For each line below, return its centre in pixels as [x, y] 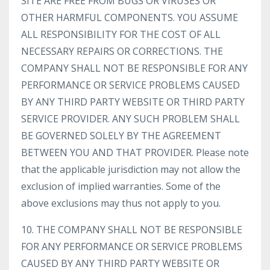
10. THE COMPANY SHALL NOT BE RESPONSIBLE [132, 230]
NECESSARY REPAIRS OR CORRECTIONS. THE [122, 51]
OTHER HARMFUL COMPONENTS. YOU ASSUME [130, 17]
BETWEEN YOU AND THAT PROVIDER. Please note [135, 152]
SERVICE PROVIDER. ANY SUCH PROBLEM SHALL [130, 119]
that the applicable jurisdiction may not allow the [131, 169]
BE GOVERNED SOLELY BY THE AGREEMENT [121, 136]
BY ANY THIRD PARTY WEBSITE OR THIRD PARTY [133, 102]
